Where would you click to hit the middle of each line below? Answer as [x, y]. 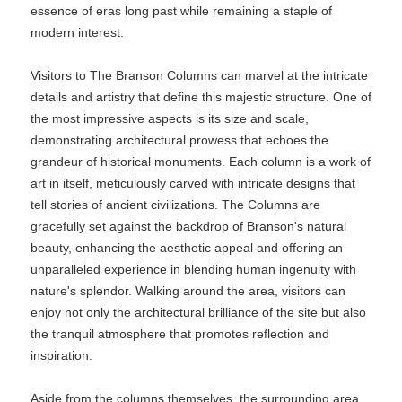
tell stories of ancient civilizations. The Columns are [175, 205]
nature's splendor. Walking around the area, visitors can [188, 291]
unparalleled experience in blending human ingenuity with [193, 269]
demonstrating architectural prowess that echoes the [179, 140]
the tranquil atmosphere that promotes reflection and [180, 334]
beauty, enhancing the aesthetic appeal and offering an [187, 248]
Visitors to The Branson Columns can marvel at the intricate [199, 75]
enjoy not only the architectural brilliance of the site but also [198, 312]
